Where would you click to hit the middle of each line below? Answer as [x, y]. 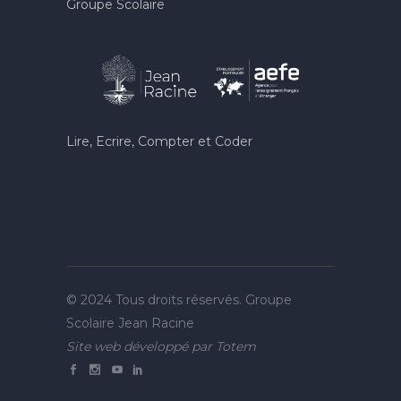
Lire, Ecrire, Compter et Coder [159, 142]
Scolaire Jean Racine [130, 324]
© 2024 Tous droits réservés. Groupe [179, 300]
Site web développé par [141, 347]
